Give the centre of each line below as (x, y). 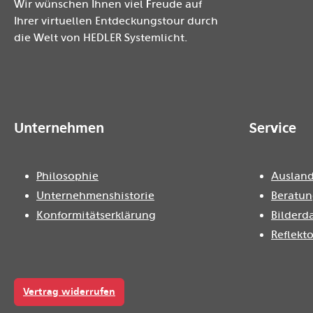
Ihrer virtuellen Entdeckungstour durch (116, 21)
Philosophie (67, 176)
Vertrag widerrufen (69, 292)
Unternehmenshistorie (95, 196)
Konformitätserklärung (96, 215)
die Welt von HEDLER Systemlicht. (101, 38)
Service (272, 128)
